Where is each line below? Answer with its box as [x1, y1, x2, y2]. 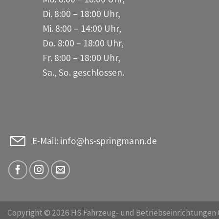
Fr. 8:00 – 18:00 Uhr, [7, 51, 120, 64]
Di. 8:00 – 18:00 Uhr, [7, 7, 120, 20]
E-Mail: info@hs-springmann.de [32, 134, 157, 147]
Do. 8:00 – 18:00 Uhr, [7, 37, 124, 49]
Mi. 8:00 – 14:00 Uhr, [7, 22, 121, 34]
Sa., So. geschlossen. [7, 66, 124, 78]
